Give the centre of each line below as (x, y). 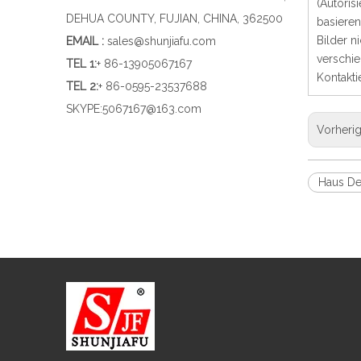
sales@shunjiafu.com (162, 41)
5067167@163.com (152, 109)
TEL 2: (82, 86)
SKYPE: (84, 109)
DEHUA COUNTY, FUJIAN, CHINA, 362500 (174, 19)
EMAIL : (85, 41)
